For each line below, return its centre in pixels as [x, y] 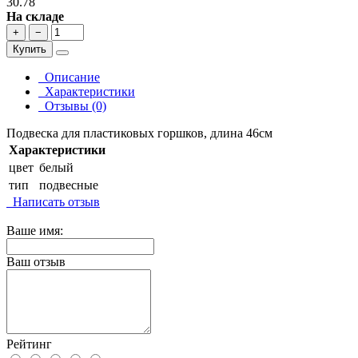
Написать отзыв [53, 202]
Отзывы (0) [72, 106]
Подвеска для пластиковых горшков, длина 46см [139, 133]
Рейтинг [29, 344]
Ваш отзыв [36, 262]
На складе [35, 17]
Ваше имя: [35, 231]
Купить [30, 50]
